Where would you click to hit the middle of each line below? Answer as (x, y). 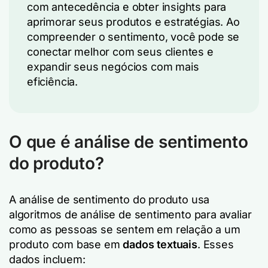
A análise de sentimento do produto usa (109, 200)
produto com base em (66, 244)
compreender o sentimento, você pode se (133, 37)
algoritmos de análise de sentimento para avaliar (130, 214)
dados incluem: (47, 259)
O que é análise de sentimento (129, 142)
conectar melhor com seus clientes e (120, 52)
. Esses (215, 244)
